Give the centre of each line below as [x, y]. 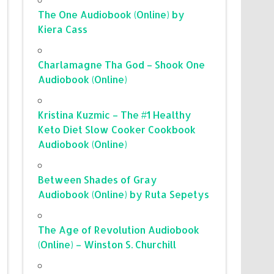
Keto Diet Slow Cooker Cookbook [117, 129]
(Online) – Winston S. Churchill [107, 244]
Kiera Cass [63, 29]
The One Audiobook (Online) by [112, 14]
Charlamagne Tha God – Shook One [122, 64]
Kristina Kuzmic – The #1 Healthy [115, 114]
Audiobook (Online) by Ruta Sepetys [124, 194]
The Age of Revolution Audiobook [119, 229]
